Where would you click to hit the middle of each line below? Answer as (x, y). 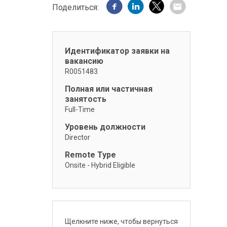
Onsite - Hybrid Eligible (100, 165)
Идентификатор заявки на (117, 51)
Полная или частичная (108, 89)
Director (77, 137)
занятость (85, 99)
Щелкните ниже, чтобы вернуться (121, 221)
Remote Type (90, 155)
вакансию (84, 61)
